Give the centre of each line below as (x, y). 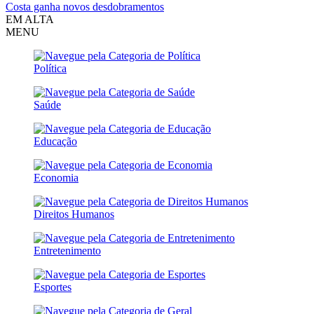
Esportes (53, 287)
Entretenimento (67, 251)
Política (50, 68)
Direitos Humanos (74, 214)
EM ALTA (30, 19)
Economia (56, 178)
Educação (55, 141)
